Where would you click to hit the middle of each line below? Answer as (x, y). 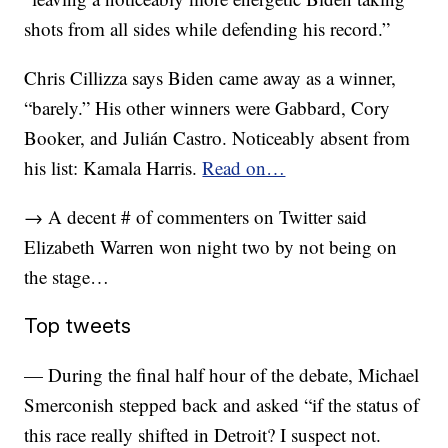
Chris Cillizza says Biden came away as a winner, (210, 77)
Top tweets (78, 325)
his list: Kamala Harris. (113, 167)
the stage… (67, 276)
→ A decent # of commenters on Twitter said (196, 216)
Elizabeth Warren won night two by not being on (211, 246)
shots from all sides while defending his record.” (207, 28)
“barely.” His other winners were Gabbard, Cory (207, 107)
